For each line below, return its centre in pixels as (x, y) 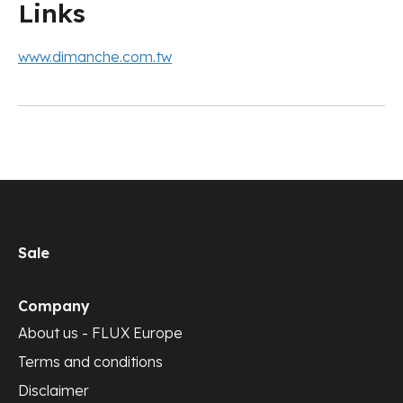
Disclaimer (54, 391)
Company (54, 306)
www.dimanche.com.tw (95, 57)
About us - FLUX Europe (100, 333)
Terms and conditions (90, 362)
